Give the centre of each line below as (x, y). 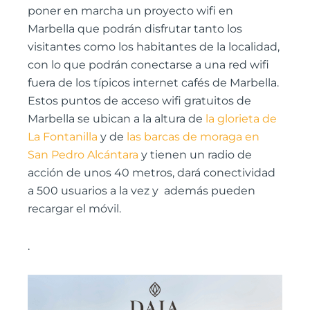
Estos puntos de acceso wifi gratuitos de (139, 100)
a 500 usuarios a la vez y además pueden (142, 190)
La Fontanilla (63, 136)
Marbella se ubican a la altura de (117, 118)
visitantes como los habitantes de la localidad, (154, 46)
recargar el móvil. (74, 208)
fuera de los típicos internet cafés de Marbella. (153, 82)
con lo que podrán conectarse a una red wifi (148, 64)
